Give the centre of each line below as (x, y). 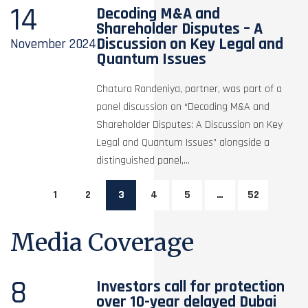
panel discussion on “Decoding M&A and (183, 107)
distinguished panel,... (143, 160)
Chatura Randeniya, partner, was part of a (189, 89)
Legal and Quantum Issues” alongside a (183, 142)
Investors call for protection (191, 286)
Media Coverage (102, 242)
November (40, 44)
